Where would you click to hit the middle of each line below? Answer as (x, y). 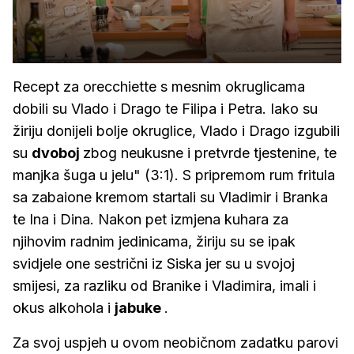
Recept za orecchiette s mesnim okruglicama (159, 87)
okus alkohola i (64, 308)
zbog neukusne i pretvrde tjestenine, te (210, 153)
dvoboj (57, 153)
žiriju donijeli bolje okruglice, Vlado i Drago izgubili (176, 131)
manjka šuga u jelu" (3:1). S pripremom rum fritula (174, 175)
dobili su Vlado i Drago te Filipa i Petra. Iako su (165, 109)
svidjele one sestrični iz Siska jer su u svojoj (154, 264)
